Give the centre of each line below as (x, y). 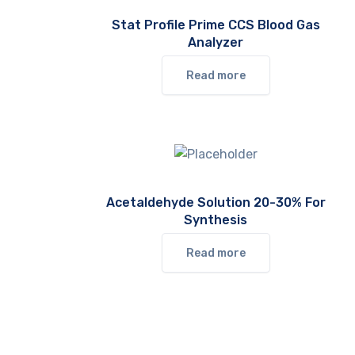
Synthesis (216, 220)
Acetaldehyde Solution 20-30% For (216, 202)
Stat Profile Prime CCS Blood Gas (216, 25)
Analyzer (216, 42)
